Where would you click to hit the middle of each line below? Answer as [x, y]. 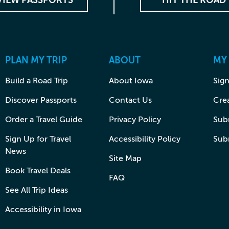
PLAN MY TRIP [36, 60]
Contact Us [131, 100]
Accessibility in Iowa [43, 209]
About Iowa [131, 81]
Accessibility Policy [145, 139]
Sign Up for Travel [38, 139]
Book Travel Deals [38, 170]
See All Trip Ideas [36, 190]
